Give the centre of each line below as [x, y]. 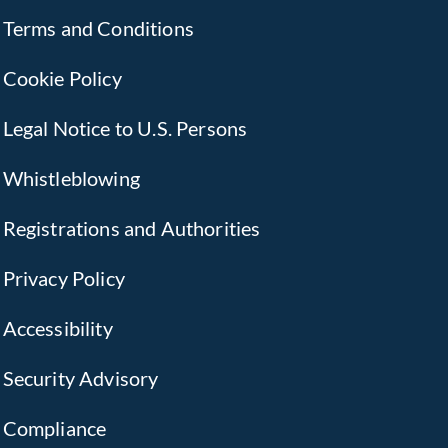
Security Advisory [80, 378]
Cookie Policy [62, 78]
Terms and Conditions [98, 28]
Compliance [54, 428]
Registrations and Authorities [131, 228]
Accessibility [57, 328]
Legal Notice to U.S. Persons [125, 128]
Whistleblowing [71, 178]
